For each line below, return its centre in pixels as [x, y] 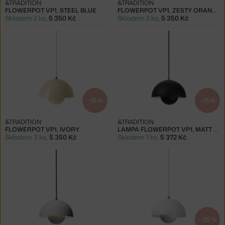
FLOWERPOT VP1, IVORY [42, 130]
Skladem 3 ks [26, 137]
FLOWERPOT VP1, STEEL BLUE [51, 11]
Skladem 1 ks [137, 137]
